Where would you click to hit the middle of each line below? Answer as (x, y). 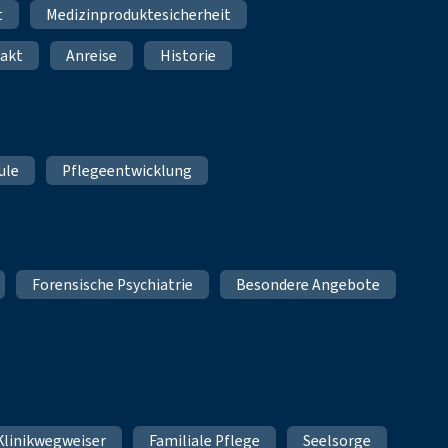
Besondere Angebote (308, 285)
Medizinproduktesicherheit (139, 14)
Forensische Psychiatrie (113, 285)
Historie (188, 55)
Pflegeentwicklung (127, 170)
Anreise (92, 55)
